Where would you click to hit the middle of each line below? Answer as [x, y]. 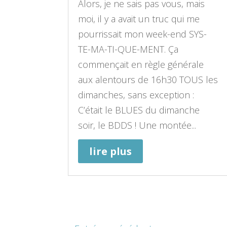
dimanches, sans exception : [136, 95]
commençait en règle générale [141, 65]
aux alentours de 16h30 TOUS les [148, 80]
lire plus [111, 152]
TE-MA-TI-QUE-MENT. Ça [128, 49]
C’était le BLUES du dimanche [139, 110]
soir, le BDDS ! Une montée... [137, 125]
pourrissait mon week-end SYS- [143, 34]
